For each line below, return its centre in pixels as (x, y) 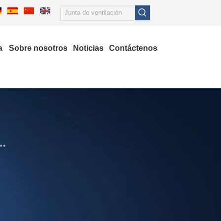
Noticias (88, 48)
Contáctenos (133, 48)
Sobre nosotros (38, 48)
